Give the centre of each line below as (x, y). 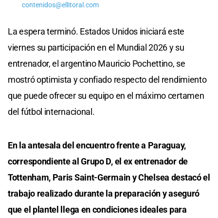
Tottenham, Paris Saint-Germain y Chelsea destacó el (109, 177)
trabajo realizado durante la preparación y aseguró (104, 193)
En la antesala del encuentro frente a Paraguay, (97, 145)
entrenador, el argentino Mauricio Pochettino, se (97, 63)
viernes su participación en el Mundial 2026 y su (96, 47)
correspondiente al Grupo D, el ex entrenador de (98, 161)
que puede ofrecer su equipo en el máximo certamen (106, 95)
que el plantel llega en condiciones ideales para (97, 209)
